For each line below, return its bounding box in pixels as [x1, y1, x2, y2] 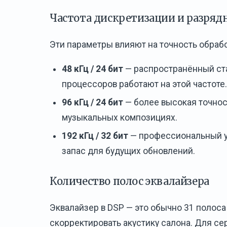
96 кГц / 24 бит [62, 97, 123, 107]
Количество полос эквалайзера [50, 174, 209, 187]
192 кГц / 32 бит [62, 130, 128, 141]
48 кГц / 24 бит [62, 63, 123, 74]
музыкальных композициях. [62, 112, 177, 123]
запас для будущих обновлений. [62, 145, 195, 156]
